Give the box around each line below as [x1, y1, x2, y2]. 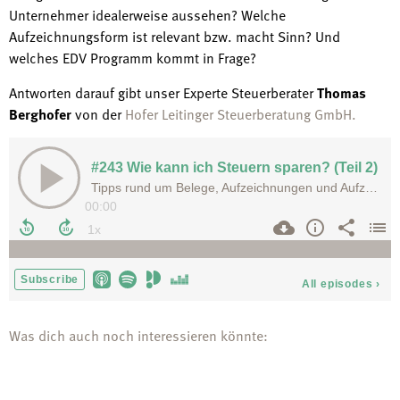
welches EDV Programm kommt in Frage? [9, 47, 256, 70]
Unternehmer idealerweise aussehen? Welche [9, 4, 286, 27]
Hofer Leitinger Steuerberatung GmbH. [125, 103, 356, 125]
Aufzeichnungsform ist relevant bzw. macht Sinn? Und [9, 26, 340, 48]
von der [71, 103, 125, 125]
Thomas [317, 81, 366, 104]
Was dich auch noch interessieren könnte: [9, 324, 268, 346]
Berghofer [9, 103, 71, 125]
